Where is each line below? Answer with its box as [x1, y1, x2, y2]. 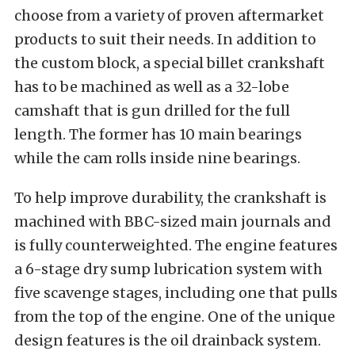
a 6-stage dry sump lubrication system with [14, 259, 323, 278]
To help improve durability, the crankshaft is [14, 188, 326, 207]
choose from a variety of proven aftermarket [14, 6, 324, 25]
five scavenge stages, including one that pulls [14, 283, 338, 302]
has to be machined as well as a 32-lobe [14, 77, 289, 96]
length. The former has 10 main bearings [14, 124, 302, 143]
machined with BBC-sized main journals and [14, 212, 331, 231]
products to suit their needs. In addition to [14, 29, 316, 48]
